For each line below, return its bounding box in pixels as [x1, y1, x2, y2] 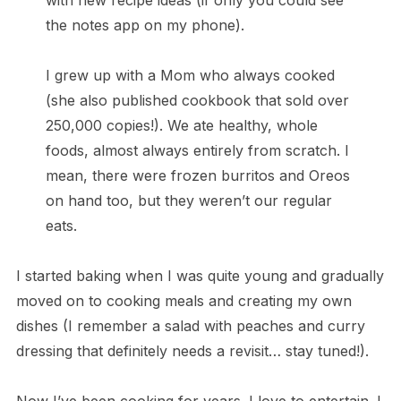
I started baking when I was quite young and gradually [15, 267, 384, 285]
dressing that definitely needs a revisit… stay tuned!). [15, 342, 369, 360]
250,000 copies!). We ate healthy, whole [45, 116, 318, 134]
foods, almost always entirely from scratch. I [45, 141, 349, 159]
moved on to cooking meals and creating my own [15, 292, 352, 310]
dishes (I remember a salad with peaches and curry [15, 317, 365, 335]
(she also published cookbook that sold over [45, 91, 349, 109]
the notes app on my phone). [45, 16, 244, 34]
